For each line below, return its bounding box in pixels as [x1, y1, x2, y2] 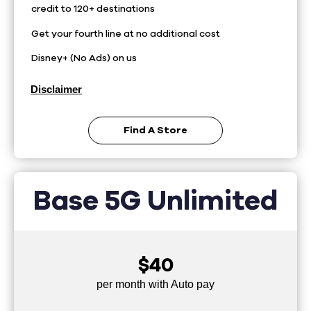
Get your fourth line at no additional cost [31, 28, 220, 39]
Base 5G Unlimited [33, 187, 278, 215]
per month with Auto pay [96, 278, 215, 290]
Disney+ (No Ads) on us [31, 53, 139, 64]
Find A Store [124, 125, 187, 135]
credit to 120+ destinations [31, 4, 157, 15]
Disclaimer [31, 83, 82, 95]
